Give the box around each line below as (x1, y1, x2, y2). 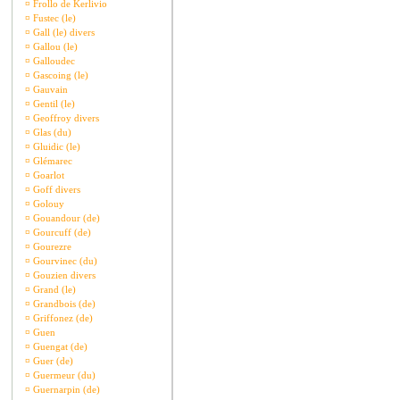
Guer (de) (30, 355, 73, 366)
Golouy (30, 198, 64, 209)
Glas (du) (30, 127, 71, 137)
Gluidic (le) (30, 141, 80, 152)
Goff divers (30, 184, 80, 195)
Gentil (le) (30, 98, 75, 109)
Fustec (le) (30, 12, 76, 23)
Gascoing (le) (30, 70, 88, 80)
